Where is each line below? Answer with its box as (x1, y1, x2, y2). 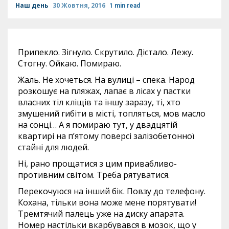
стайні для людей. (18, 142, 89, 153)
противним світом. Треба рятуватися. (18, 169, 170, 180)
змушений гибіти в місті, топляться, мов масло (18, 108, 205, 119)
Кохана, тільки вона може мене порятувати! (18, 197, 196, 208)
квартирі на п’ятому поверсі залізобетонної (18, 130, 194, 142)
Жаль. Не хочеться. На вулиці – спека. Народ (18, 74, 195, 85)
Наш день (15, 1, 50, 10)
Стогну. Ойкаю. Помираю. (18, 58, 121, 69)
